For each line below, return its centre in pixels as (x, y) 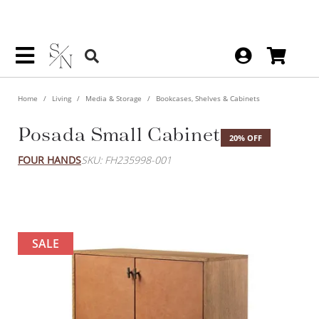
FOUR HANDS (49, 159)
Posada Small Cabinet (116, 134)
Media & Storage (114, 98)
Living (62, 98)
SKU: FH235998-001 (126, 159)
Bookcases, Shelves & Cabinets (207, 98)
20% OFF (239, 137)
